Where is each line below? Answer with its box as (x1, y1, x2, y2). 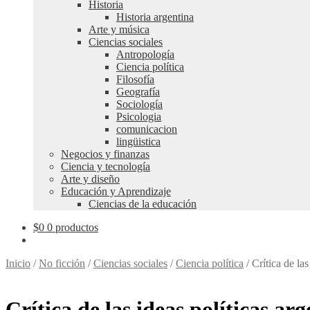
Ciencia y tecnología (61, 161, 150, 172)
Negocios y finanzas (61, 148, 149, 160)
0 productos (47, 221, 98, 233)
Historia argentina (116, 11, 194, 23)
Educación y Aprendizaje (61, 185, 171, 197)
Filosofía (116, 73, 154, 85)
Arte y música (89, 24, 149, 35)
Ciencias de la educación (89, 198, 197, 210)
